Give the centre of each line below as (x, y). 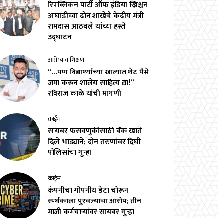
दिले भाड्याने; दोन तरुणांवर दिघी (94, 142)
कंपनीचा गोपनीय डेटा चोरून (88, 190)
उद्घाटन (60, 37)
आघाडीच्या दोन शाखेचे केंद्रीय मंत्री (96, 16)
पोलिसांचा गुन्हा (70, 153)
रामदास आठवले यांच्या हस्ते (87, 26)
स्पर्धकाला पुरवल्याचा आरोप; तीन (95, 201)
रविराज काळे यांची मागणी (85, 94)
